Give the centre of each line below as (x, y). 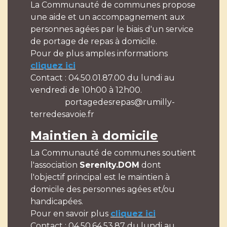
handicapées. (57, 201)
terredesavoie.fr (62, 114)
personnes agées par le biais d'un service (112, 29)
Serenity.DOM (109, 165)
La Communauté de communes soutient (113, 153)
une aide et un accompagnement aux (108, 17)
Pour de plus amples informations (99, 53)
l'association (55, 165)
